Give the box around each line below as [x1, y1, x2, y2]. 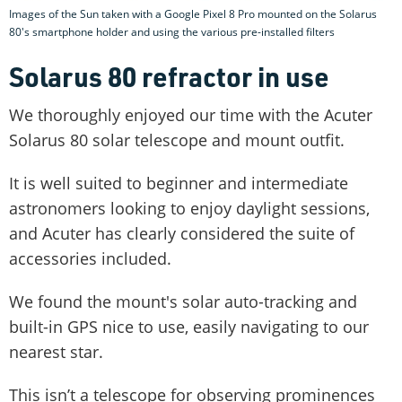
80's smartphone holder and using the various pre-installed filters [9, 23, 335, 39]
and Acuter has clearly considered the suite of [9, 222, 354, 244]
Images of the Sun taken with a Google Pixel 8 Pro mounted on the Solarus [9, 5, 377, 22]
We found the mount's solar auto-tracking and [9, 290, 357, 312]
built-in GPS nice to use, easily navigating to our [9, 315, 369, 337]
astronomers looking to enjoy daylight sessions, [9, 197, 370, 219]
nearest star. [9, 340, 103, 363]
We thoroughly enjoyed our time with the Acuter [9, 103, 372, 126]
